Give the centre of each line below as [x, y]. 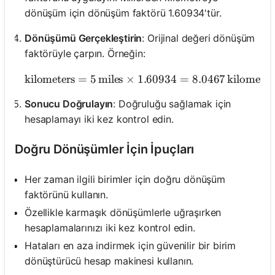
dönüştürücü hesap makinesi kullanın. [109, 261]
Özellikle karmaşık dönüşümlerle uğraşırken [123, 212]
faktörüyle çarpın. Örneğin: [85, 53]
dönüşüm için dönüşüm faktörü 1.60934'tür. [123, 13]
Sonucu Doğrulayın [69, 103]
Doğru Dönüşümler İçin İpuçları [105, 149]
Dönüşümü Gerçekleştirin [83, 38]
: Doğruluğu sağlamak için [172, 103]
